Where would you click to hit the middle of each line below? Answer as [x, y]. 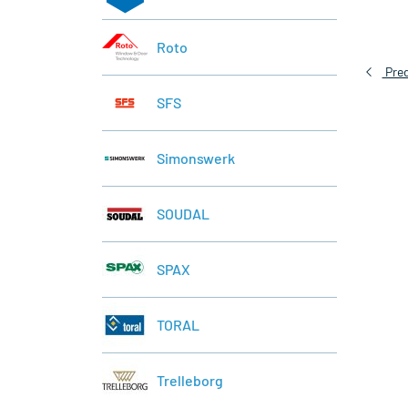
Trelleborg [190, 381]
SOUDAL [183, 214]
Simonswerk [196, 158]
